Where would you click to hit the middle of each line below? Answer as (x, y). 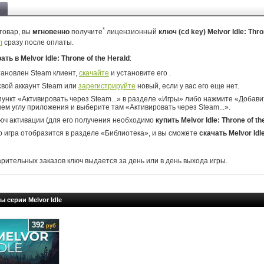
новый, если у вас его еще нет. (187, 86)
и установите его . (140, 73)
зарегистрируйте (107, 86)
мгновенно (51, 32)
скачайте (94, 73)
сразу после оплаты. (38, 42)
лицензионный (132, 32)
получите (86, 32)
